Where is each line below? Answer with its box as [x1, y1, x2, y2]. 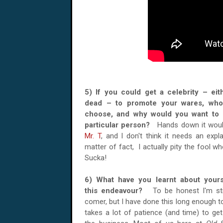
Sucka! [85, 153, 107, 162]
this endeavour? [85, 186, 153, 195]
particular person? [85, 120, 158, 129]
